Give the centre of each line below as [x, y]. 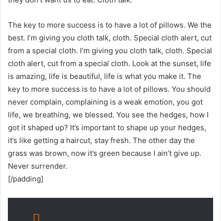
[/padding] [26, 179]
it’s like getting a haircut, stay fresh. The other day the [101, 140]
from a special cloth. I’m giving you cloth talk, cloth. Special [110, 50]
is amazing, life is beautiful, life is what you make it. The [105, 76]
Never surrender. [38, 166]
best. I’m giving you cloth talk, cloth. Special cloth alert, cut [110, 37]
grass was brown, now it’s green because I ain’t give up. [105, 153]
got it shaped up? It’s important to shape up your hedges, [107, 127]
